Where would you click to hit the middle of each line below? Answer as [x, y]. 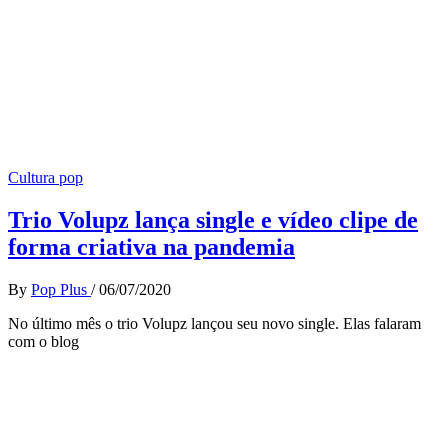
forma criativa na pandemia [151, 247]
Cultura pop [45, 178]
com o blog [43, 342]
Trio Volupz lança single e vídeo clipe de [213, 220]
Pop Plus [61, 290]
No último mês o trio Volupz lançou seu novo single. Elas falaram [214, 324]
